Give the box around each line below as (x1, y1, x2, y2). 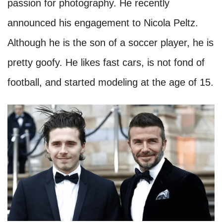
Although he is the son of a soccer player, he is (7, 37, 214, 49)
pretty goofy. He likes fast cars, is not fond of (7, 57, 205, 68)
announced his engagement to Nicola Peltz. (7, 17, 198, 29)
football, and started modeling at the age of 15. (7, 77, 214, 88)
